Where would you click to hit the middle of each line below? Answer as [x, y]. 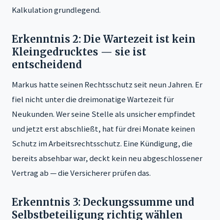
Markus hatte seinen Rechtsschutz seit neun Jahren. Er [107, 84]
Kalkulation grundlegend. [56, 10]
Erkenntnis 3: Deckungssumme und [103, 202]
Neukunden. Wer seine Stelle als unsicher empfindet [104, 114]
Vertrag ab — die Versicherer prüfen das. [81, 173]
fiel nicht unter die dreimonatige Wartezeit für [93, 99]
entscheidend [47, 64]
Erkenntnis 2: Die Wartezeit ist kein [104, 39]
